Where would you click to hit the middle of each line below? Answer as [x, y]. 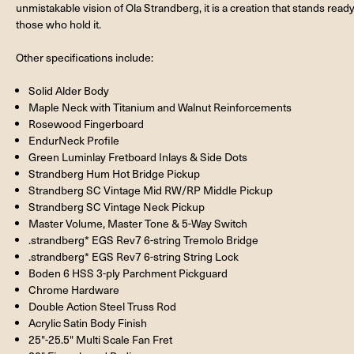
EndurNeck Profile [74, 140]
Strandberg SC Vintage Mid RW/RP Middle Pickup [151, 190]
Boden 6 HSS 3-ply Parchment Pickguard [128, 273]
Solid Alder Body [69, 90]
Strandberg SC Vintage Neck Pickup [117, 206]
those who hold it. [58, 24]
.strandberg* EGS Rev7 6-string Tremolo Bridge [144, 239]
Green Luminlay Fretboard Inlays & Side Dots [138, 156]
